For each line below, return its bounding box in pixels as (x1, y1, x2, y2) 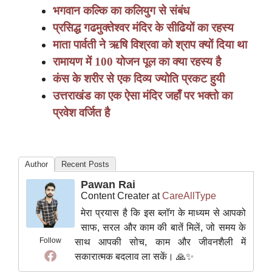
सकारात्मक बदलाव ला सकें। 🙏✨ (75, 251, 194, 262)
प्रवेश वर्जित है (53, 106, 110, 120)
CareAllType (162, 190, 216, 201)
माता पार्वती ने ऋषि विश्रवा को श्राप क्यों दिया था (53, 38, 247, 52)
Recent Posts (61, 159, 109, 169)
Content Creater (81, 190, 149, 201)
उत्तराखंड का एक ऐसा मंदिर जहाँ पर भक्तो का (53, 89, 233, 103)
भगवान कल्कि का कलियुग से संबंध (53, 4, 189, 18)
